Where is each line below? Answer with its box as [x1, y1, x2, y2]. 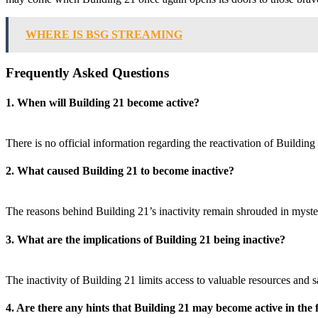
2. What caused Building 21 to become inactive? [6, 165, 234, 177]
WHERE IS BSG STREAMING [26, 28, 182, 40]
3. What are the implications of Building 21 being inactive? [6, 233, 285, 246]
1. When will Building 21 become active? [6, 96, 199, 109]
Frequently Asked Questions [6, 65, 169, 81]
